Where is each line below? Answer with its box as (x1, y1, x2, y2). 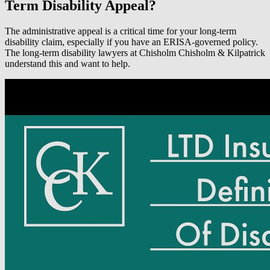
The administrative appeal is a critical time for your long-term (5, 25, 236, 36)
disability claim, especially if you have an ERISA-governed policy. (5, 36, 260, 47)
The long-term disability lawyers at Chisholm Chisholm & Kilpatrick (5, 47, 265, 58)
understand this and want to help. (5, 58, 130, 69)
